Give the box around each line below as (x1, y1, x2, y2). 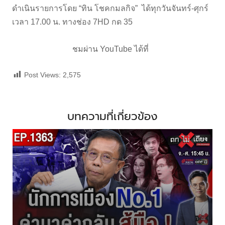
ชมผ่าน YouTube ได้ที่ (72, 44, 153, 53)
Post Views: (24, 70, 61, 79)
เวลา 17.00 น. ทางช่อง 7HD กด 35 (12, 17, 135, 26)
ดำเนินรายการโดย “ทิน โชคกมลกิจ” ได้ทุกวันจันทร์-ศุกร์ (12, 4, 208, 13)
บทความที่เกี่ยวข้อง (67, 107, 158, 125)
